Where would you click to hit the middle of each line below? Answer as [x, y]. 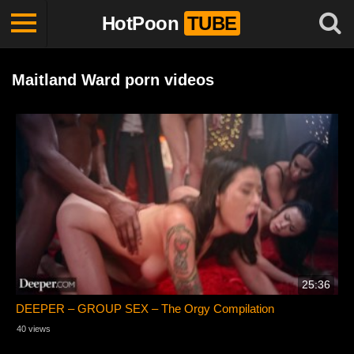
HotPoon [140, 23]
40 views [34, 329]
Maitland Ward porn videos [113, 80]
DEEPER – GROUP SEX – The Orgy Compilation [145, 309]
